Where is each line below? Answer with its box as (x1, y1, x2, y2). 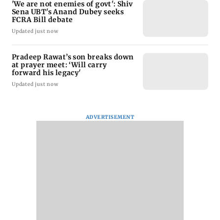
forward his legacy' (12, 68, 81, 77)
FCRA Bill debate (12, 15, 73, 24)
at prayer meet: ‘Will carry (12, 60, 107, 69)
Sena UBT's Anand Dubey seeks (12, 7, 124, 16)
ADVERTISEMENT (85, 113, 135, 120)
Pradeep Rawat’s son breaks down (12, 52, 134, 61)
